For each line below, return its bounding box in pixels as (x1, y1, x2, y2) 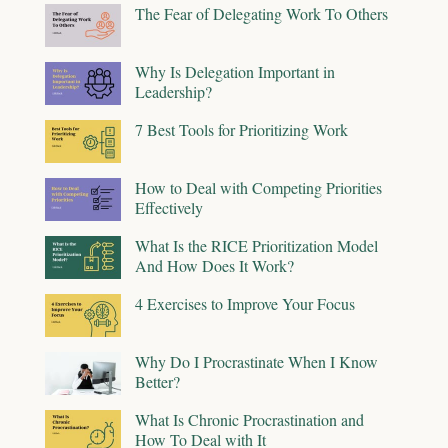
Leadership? (135, 81, 212, 103)
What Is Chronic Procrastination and (135, 409, 364, 431)
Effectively (135, 197, 203, 219)
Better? (135, 371, 180, 393)
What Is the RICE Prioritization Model (135, 235, 378, 257)
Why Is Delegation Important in (135, 61, 335, 83)
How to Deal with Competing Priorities (135, 177, 382, 199)
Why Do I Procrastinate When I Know (135, 351, 378, 373)
